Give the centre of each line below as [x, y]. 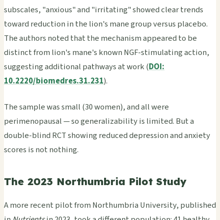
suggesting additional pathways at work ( [76, 67]
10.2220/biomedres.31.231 [54, 81]
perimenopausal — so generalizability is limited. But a [99, 121]
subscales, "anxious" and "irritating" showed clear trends [104, 10]
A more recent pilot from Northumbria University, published [110, 206]
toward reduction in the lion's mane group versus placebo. [106, 24]
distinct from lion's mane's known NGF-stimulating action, [107, 52]
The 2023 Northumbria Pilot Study [95, 181]
